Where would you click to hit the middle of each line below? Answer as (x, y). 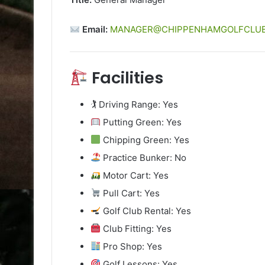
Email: (94, 30)
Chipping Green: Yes (145, 140)
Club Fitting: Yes (136, 228)
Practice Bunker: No (144, 157)
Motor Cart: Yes (135, 175)
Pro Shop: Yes (132, 246)
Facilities (125, 78)
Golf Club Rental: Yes (146, 211)
